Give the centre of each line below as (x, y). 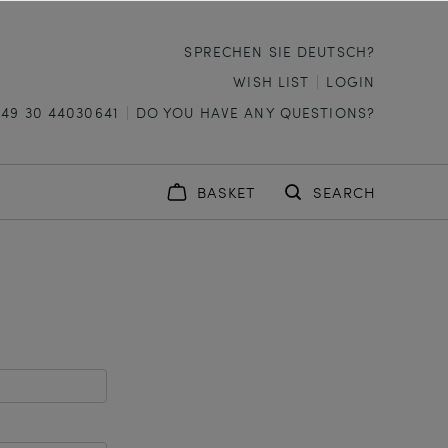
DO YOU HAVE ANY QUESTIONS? (255, 112)
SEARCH (344, 192)
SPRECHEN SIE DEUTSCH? (279, 51)
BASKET (226, 192)
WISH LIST (271, 81)
